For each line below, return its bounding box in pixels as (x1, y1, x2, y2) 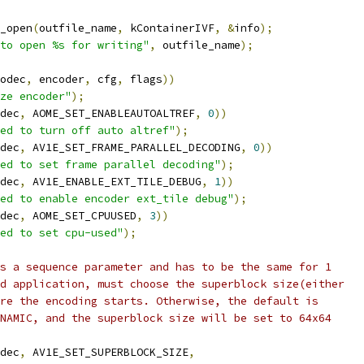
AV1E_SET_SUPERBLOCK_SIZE (26, 345, 188, 359)
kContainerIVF (123, 21, 214, 35)
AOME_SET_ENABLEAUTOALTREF (26, 106, 195, 120)
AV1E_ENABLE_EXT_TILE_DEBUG (26, 175, 201, 188)
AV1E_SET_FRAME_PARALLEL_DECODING (26, 141, 240, 154)
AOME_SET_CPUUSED (26, 209, 136, 223)
